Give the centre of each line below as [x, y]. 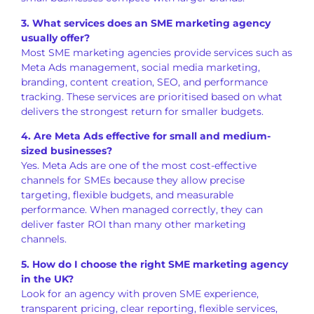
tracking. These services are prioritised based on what [152, 96]
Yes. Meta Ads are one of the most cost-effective [139, 166]
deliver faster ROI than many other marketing [134, 225]
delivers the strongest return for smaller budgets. [142, 111]
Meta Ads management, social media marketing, [141, 67]
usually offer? [55, 37]
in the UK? [47, 279]
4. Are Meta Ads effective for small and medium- [146, 136]
